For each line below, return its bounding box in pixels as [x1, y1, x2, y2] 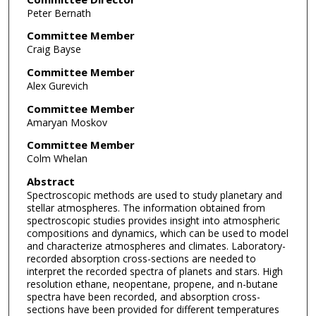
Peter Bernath [26, 6, 91, 20]
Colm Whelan [26, 152, 87, 166]
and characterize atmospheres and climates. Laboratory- [26, 239, 286, 253]
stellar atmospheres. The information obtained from [26, 201, 265, 214]
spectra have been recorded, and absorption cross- [26, 290, 260, 303]
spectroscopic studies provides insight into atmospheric [26, 214, 280, 227]
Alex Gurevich [26, 79, 88, 93]
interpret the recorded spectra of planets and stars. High [26, 265, 283, 278]
